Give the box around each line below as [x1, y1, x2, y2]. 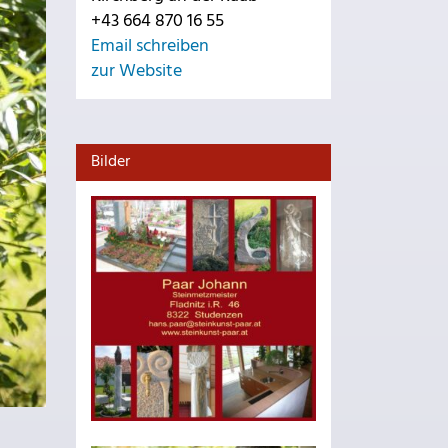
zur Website [91, 57, 182, 86]
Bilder [91, 149, 130, 175]
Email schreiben [91, 32, 209, 61]
